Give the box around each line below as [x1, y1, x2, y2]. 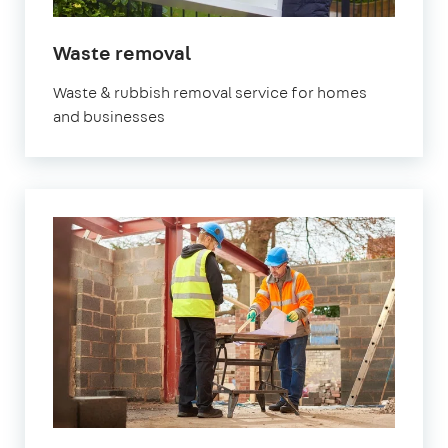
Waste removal [53, 38, 191, 66]
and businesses [53, 105, 165, 127]
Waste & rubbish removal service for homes [53, 81, 367, 103]
